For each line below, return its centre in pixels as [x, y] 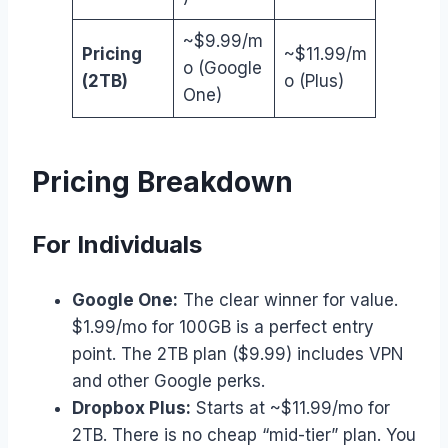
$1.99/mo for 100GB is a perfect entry [223, 327]
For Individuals [117, 245]
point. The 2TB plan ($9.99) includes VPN [238, 354]
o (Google [222, 68]
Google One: [125, 300]
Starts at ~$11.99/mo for [290, 408]
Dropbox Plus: [131, 408]
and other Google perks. [168, 381]
